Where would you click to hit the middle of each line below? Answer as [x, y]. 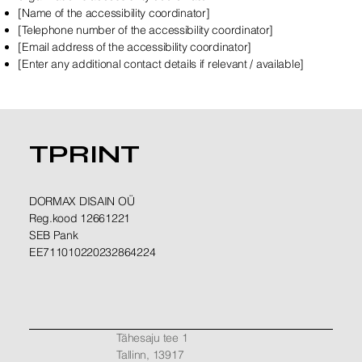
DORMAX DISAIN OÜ [82, 202]
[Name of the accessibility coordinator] [114, 13]
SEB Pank [53, 236]
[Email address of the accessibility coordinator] [135, 46]
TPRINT [84, 154]
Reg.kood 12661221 [80, 219]
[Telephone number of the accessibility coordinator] [146, 29]
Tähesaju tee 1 [152, 338]
